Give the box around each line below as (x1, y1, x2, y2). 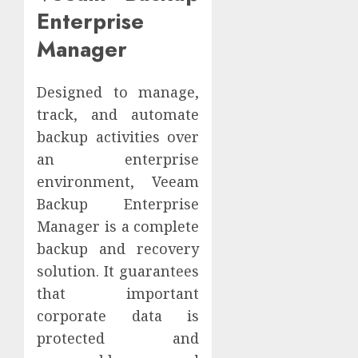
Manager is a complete (37, 217, 200, 237)
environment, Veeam (37, 172, 200, 192)
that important (37, 284, 200, 304)
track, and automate (37, 105, 200, 125)
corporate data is (37, 306, 200, 326)
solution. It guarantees (37, 261, 200, 281)
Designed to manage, (37, 82, 200, 102)
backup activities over (37, 127, 200, 147)
